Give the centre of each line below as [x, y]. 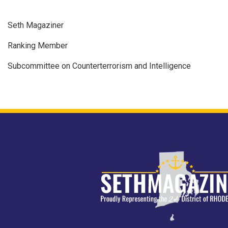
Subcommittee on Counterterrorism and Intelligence [99, 66]
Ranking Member [38, 46]
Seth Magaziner [36, 25]
